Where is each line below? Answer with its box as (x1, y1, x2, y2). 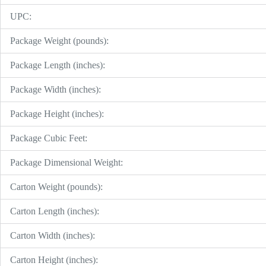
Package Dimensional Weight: (10, 157, 123, 168)
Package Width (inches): (10, 84, 101, 95)
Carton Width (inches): (10, 230, 95, 241)
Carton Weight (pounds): (10, 182, 103, 192)
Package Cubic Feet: (10, 133, 87, 144)
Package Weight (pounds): (10, 36, 109, 46)
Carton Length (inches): (10, 206, 99, 217)
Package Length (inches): (10, 60, 105, 71)
